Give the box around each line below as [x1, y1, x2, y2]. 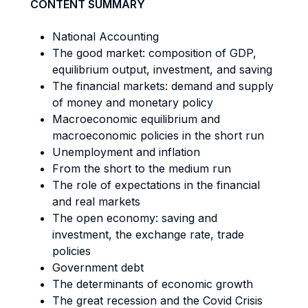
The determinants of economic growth [52, 277, 253, 291]
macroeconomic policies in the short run [52, 129, 264, 142]
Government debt [52, 261, 144, 274]
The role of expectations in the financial [52, 178, 260, 192]
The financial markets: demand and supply [52, 79, 274, 93]
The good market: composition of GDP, [52, 46, 256, 60]
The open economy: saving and [52, 211, 217, 225]
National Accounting [52, 30, 159, 43]
